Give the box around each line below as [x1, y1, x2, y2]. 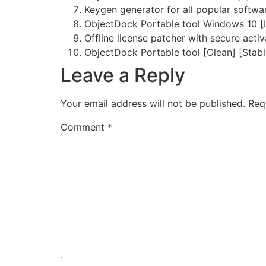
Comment [61, 121, 107, 134]
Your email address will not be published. [61, 97, 245, 110]
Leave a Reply [61, 64, 185, 87]
